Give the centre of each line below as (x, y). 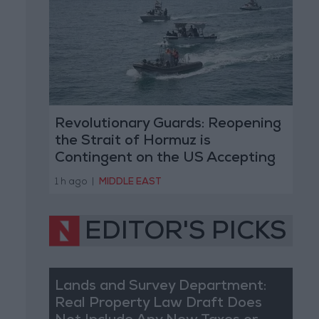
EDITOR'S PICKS (185, 233)
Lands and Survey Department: (160, 287)
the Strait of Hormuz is (132, 142)
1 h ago (71, 182)
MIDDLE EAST (130, 182)
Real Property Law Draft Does (158, 304)
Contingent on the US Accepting (165, 159)
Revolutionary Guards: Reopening (168, 125)
